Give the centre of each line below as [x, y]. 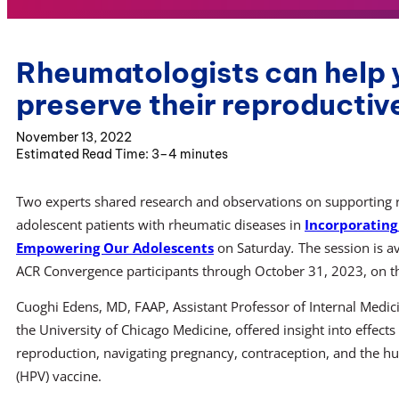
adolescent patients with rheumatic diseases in [160, 224]
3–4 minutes [190, 154]
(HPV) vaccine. [59, 376]
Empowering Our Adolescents [115, 247]
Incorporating [351, 224]
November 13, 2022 [74, 137]
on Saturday [254, 247]
